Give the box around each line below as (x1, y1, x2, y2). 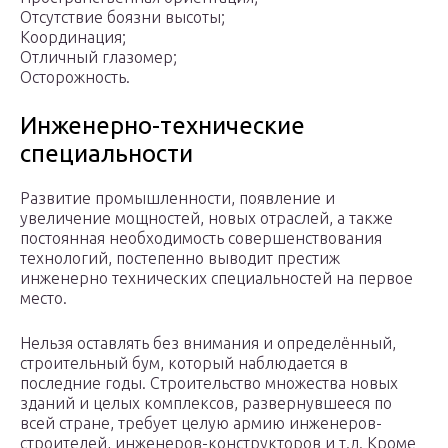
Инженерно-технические (20, 112, 305, 140)
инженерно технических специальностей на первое (20, 269, 413, 288)
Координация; (20, 28, 126, 47)
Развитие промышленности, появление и (20, 189, 335, 208)
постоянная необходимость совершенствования (20, 229, 382, 248)
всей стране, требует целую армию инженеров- (20, 414, 382, 433)
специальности (20, 140, 193, 168)
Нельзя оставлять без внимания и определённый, (20, 334, 396, 353)
